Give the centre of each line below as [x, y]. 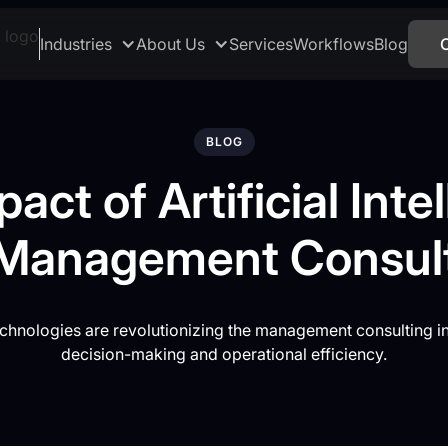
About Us [170, 44]
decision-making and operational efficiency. [224, 354]
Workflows [333, 44]
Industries [76, 44]
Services [261, 44]
